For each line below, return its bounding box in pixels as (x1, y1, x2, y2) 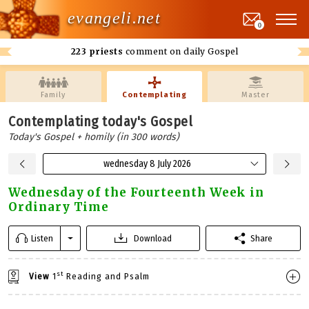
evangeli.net (68, 8, 161, 27)
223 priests (70, 46, 123, 57)
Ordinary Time (8, 199, 110, 215)
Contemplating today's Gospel (8, 113, 192, 130)
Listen (31, 233, 53, 243)
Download (134, 233, 172, 243)
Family (41, 90, 66, 99)
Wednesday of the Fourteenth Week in (8, 185, 265, 200)
